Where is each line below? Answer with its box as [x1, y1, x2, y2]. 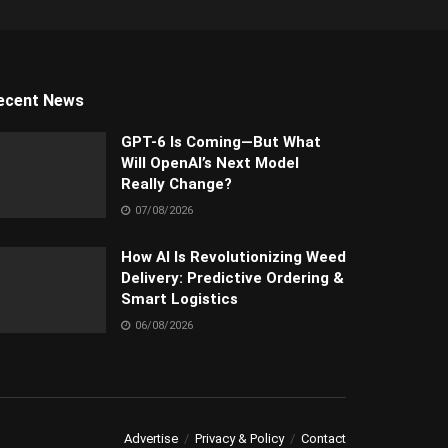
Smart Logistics [121, 290, 238, 309]
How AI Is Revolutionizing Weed [121, 248, 346, 267]
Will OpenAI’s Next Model [121, 154, 299, 173]
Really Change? [121, 175, 232, 194]
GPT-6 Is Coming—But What [121, 133, 321, 152]
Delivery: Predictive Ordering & [121, 269, 344, 288]
